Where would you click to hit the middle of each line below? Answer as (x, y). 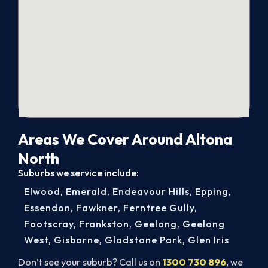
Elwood (42, 191)
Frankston (104, 223)
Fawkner (97, 207)
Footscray (49, 223)
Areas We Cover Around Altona (125, 139)
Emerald (86, 191)
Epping (212, 191)
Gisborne (77, 240)
